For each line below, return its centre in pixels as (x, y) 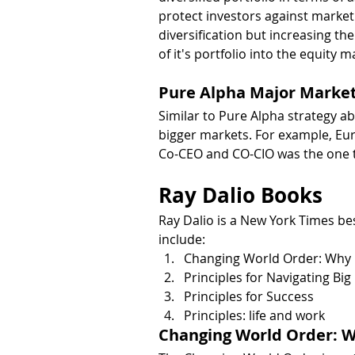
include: (182, 239)
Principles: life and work (254, 315)
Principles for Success (249, 296)
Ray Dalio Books (240, 195)
